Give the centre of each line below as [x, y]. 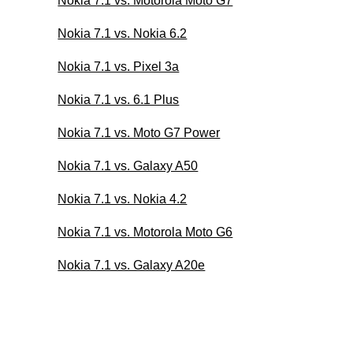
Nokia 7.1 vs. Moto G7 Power [139, 132]
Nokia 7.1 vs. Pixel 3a [119, 66]
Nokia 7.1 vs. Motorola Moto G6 [145, 232]
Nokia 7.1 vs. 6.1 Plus [119, 99]
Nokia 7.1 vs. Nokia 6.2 [123, 33]
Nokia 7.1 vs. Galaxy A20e [132, 265]
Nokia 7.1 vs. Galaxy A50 [128, 165]
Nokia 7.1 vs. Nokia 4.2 [123, 199]
